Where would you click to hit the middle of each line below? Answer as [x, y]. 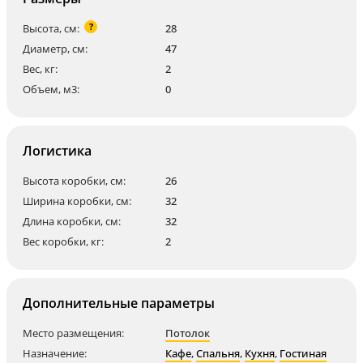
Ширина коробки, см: [77, 201]
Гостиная [303, 353]
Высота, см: [51, 28]
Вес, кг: [40, 69]
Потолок [188, 333]
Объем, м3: [51, 89]
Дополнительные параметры [119, 303]
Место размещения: [73, 333]
